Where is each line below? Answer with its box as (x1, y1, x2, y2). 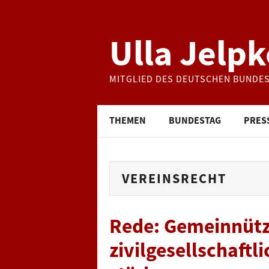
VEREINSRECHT (122, 170, 226, 187)
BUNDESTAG (169, 114, 221, 126)
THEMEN (109, 114, 146, 126)
